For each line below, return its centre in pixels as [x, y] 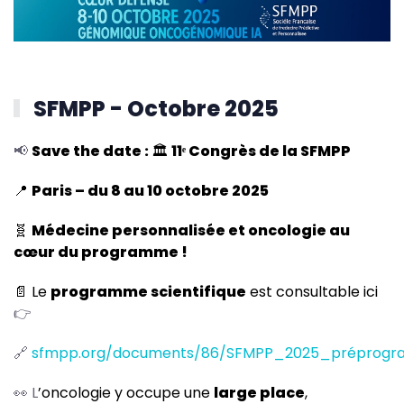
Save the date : [92, 151]
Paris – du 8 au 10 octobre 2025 [150, 191]
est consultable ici [312, 292]
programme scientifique [148, 292]
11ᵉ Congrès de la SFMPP [261, 151]
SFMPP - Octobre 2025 [154, 109]
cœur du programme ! [101, 252]
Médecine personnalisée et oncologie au [191, 231]
